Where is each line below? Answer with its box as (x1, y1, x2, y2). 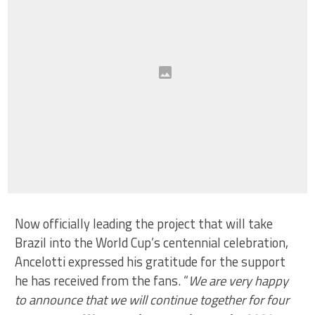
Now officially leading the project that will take (15, 213, 274, 233)
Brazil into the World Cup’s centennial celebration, (15, 232, 289, 252)
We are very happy (188, 270, 289, 290)
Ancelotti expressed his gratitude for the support (15, 251, 286, 271)
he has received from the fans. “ (15, 270, 189, 290)
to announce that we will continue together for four (15, 289, 290, 309)
